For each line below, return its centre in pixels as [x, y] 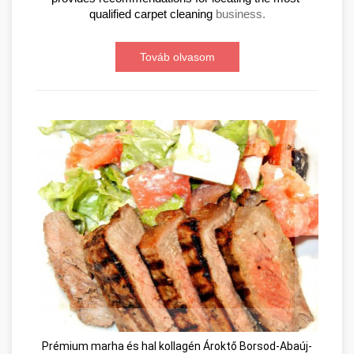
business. [240, 14]
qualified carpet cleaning [152, 14]
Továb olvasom [177, 56]
